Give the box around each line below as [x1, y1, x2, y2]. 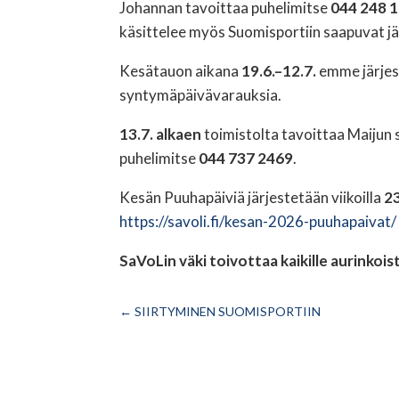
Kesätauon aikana [119, 61, 242, 80]
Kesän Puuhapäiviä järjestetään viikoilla [119, 187, 385, 207]
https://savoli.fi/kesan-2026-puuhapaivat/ [119, 211, 397, 231]
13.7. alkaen [119, 124, 202, 143]
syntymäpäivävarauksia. [119, 85, 282, 104]
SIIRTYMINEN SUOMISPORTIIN [134, 304, 322, 320]
